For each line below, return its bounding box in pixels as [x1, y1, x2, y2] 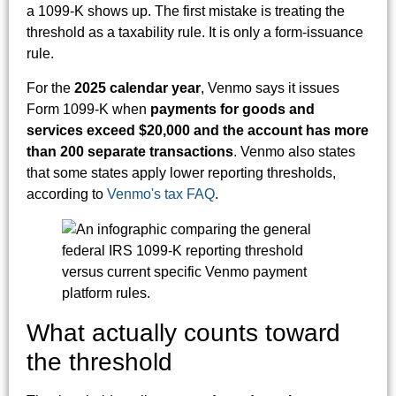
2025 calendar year [74, 80, 201, 95]
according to [27, 186, 107, 202]
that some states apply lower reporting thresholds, [27, 164, 336, 180]
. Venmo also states [233, 143, 355, 159]
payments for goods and [150, 101, 315, 117]
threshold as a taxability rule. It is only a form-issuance [27, 25, 363, 41]
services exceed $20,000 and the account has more [27, 122, 369, 138]
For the [27, 80, 74, 95]
